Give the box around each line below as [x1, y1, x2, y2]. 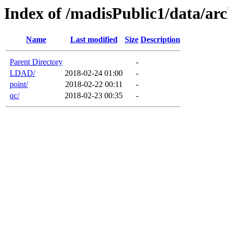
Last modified [70, 35, 118, 44]
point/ [10, 80, 28, 89]
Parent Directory [10, 58, 63, 67]
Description [140, 35, 180, 44]
